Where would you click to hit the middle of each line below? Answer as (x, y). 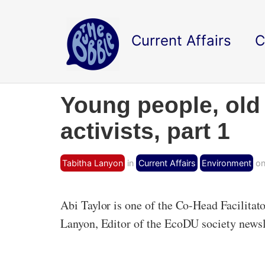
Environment (226, 163)
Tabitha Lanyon (93, 163)
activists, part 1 (145, 131)
